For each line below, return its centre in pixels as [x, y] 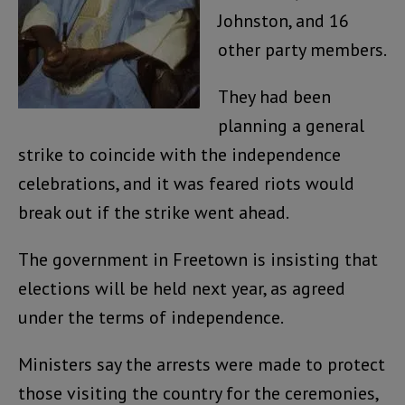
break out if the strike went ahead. [154, 212]
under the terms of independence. [151, 317]
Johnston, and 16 [283, 20]
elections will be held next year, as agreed [182, 288]
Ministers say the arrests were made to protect [202, 364]
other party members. [302, 49]
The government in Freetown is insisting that [198, 259]
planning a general [291, 125]
